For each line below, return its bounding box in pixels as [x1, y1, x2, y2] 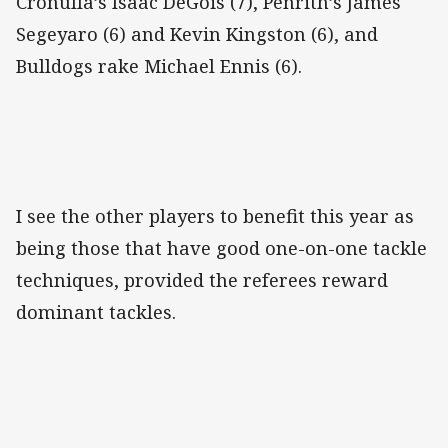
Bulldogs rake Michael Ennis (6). [16, 54, 302, 79]
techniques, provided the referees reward [16, 268, 388, 293]
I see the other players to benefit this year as [16, 204, 414, 229]
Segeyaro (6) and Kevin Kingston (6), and [16, 22, 378, 47]
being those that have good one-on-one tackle [16, 236, 427, 261]
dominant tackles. [16, 300, 176, 325]
